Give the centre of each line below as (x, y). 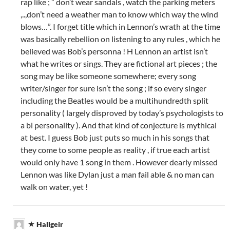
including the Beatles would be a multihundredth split (114, 101)
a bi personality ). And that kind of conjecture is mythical (119, 125)
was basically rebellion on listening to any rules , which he (120, 39)
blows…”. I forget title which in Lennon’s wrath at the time (120, 27)
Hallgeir (50, 224)
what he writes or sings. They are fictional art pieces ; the (119, 64)
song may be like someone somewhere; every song (108, 76)
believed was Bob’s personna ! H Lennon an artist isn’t (114, 51)
